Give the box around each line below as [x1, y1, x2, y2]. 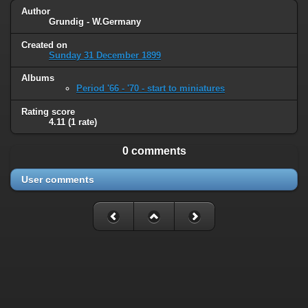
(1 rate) [68, 117, 97, 128]
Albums [21, 73, 54, 84]
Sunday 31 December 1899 [49, 49, 161, 60]
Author [21, 5, 50, 16]
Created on [21, 39, 67, 50]
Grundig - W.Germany [49, 16, 141, 27]
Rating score [21, 107, 75, 118]
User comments [21, 174, 94, 186]
